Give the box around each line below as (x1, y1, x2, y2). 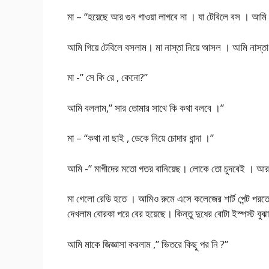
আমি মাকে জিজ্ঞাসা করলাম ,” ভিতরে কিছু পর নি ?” (67, 237, 228, 251)
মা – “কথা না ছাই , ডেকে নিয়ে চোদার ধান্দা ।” (67, 131, 214, 145)
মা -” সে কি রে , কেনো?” (67, 70, 148, 85)
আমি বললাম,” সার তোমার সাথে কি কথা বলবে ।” (67, 100, 224, 115)
